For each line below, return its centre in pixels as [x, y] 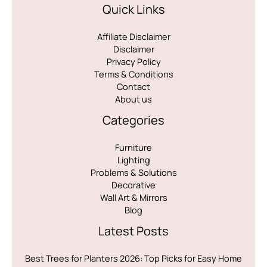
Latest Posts [133, 231]
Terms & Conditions [133, 74]
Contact [133, 86]
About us [133, 99]
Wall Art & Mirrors [133, 197]
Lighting [133, 159]
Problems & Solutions [133, 172]
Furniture [133, 147]
